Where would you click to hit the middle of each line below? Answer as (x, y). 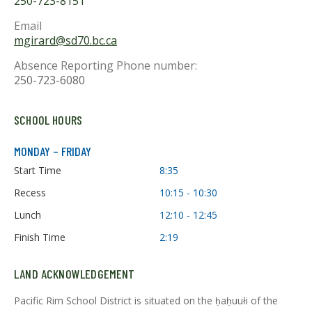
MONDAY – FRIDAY (53, 151)
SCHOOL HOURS (48, 120)
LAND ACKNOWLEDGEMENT (75, 274)
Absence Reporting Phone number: (106, 65)
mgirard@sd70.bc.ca (65, 40)
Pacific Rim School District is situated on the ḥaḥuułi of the (146, 301)
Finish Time (40, 237)
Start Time (38, 170)
